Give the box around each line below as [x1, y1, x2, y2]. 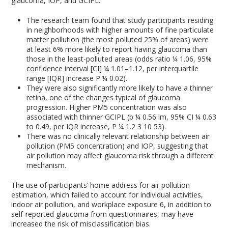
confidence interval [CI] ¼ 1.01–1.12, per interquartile [26, 64, 199, 73]
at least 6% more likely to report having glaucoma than [26, 44, 208, 54]
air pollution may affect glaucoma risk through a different [26, 151, 214, 160]
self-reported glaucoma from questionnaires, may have [11, 209, 194, 219]
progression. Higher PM [26, 102, 104, 112]
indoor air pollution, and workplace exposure [11, 199, 160, 209]
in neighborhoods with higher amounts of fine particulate [26, 25, 214, 35]
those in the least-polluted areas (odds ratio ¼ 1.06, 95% [26, 54, 212, 64]
